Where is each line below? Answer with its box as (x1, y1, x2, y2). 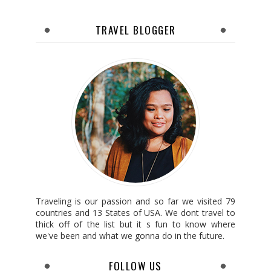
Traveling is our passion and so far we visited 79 (36, 195, 235, 207)
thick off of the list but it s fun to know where (36, 218, 235, 230)
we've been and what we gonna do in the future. (36, 230, 224, 241)
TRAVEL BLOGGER (95, 22, 176, 38)
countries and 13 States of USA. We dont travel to (36, 207, 235, 218)
